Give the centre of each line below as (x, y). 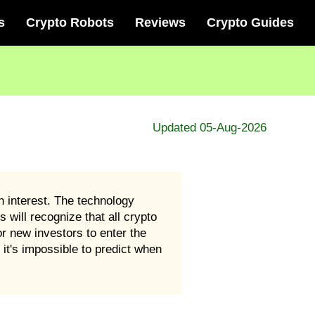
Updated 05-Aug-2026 (209, 128)
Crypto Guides (250, 22)
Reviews (160, 22)
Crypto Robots (70, 22)
